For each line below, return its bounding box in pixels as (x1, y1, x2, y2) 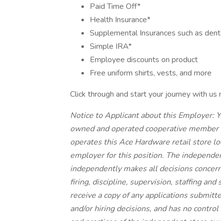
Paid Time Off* (90, 1, 141, 12)
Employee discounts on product (90, 54, 198, 65)
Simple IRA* (90, 41, 132, 52)
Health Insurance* (90, 14, 150, 25)
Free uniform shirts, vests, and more (90, 68, 212, 78)
